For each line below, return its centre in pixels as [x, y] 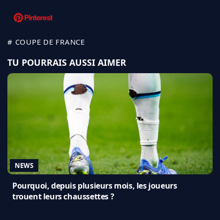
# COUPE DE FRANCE [46, 41]
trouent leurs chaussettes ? [63, 196]
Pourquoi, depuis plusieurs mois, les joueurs [95, 185]
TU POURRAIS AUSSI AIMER [67, 62]
